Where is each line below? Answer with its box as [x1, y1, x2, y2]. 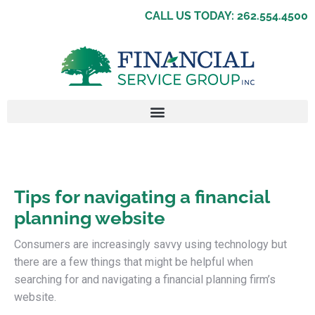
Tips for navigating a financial [14, 186, 269, 207]
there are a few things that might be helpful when [14, 255, 253, 269]
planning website [14, 207, 165, 229]
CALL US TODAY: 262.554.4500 [145, 9, 308, 22]
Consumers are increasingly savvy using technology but [14, 238, 287, 251]
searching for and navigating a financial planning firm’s [14, 273, 276, 286]
